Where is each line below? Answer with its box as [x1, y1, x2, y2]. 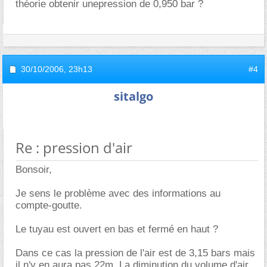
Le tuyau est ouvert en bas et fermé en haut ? [15, 223, 218, 235]
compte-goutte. [15, 200, 82, 211]
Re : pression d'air [15, 138, 132, 157]
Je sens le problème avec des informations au [15, 188, 221, 199]
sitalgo [114, 88, 153, 104]
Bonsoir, [15, 164, 52, 175]
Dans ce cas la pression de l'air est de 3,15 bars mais [15, 247, 255, 259]
